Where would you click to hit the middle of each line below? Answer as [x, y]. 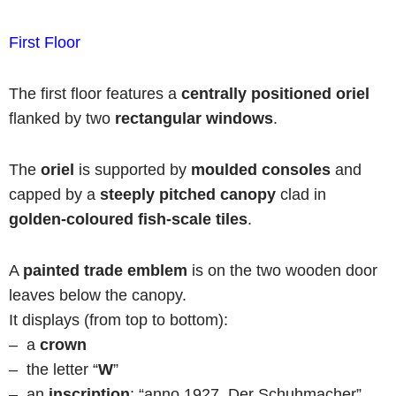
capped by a [54, 194]
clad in [301, 194]
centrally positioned [256, 94]
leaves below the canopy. [98, 295]
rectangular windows [194, 118]
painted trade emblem [107, 270]
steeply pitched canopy [188, 194]
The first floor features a [95, 94]
